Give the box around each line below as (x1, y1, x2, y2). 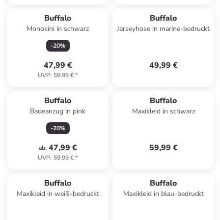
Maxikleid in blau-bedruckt (123, 189, 204, 198)
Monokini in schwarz (27, 24, 89, 33)
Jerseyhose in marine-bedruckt (117, 24, 210, 33)
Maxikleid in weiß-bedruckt (16, 189, 99, 198)
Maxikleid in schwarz (132, 107, 195, 116)
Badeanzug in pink (30, 107, 86, 116)
